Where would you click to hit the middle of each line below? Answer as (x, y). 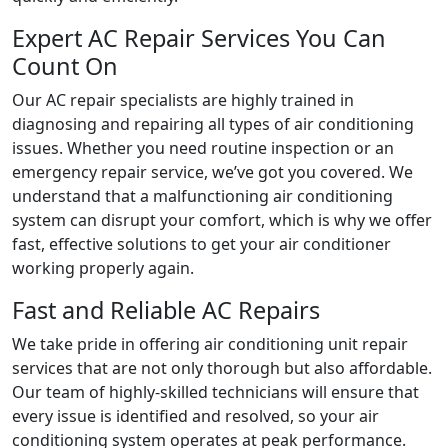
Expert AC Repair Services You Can (199, 38)
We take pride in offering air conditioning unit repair (210, 344)
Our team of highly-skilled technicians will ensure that (215, 392)
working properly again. (103, 268)
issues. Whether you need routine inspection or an (203, 148)
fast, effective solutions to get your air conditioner (201, 244)
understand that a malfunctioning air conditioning (202, 196)
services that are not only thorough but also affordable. (222, 368)
